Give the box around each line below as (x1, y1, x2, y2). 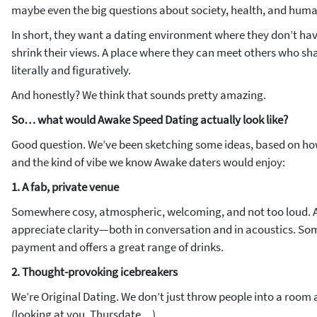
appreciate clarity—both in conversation (11, 221, 213, 237)
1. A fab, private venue (11, 179, 119, 195)
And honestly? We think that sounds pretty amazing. (11, 87, 266, 103)
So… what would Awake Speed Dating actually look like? (11, 112, 288, 127)
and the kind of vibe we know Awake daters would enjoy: (11, 154, 285, 170)
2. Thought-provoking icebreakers (11, 264, 178, 279)
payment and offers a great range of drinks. (11, 239, 226, 255)
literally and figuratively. (11, 62, 131, 78)
